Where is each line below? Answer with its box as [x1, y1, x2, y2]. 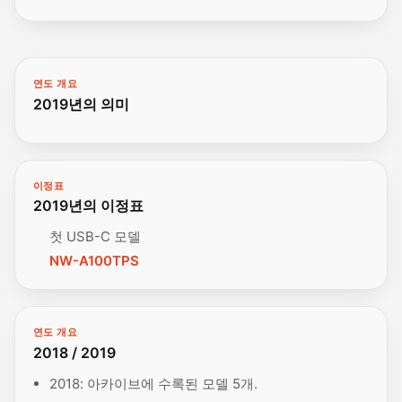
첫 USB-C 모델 [49, 228, 141, 246]
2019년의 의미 [33, 94, 129, 113]
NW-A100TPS [49, 252, 139, 270]
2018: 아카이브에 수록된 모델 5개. [49, 374, 258, 392]
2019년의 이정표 [33, 197, 144, 215]
